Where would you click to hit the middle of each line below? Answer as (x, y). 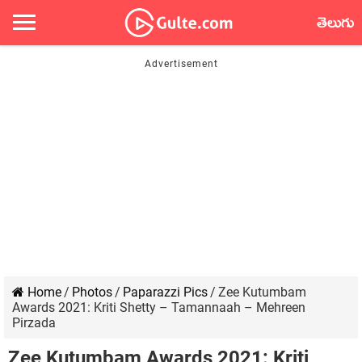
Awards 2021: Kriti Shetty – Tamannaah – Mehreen (159, 307)
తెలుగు (335, 26)
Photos (92, 292)
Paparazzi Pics (165, 292)
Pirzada (34, 323)
